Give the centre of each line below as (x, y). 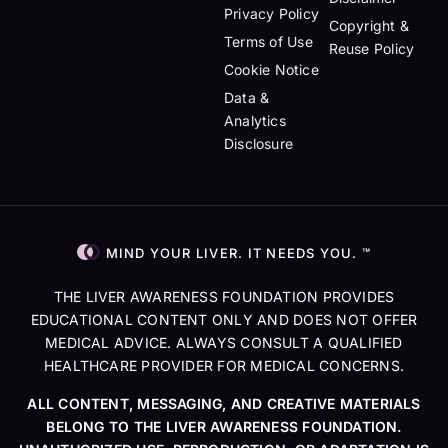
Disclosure (258, 143)
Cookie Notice (271, 69)
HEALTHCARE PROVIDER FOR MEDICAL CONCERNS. (223, 365)
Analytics (255, 120)
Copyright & (368, 25)
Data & (247, 97)
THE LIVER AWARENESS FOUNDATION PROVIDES (224, 296)
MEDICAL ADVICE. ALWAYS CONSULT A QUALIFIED (224, 342)
